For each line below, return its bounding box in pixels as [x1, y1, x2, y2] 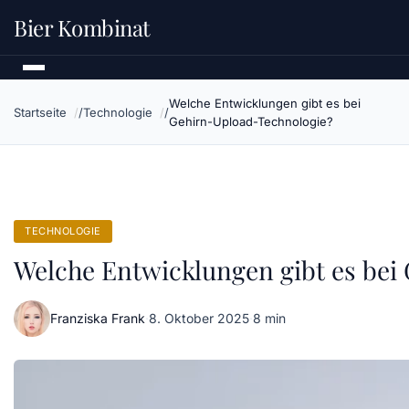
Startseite [14, 105, 67, 120]
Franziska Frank [50, 310, 145, 326]
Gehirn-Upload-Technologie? [169, 114, 333, 129]
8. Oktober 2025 [149, 310, 249, 326]
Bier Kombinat [14, 13, 151, 42]
